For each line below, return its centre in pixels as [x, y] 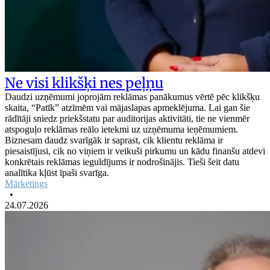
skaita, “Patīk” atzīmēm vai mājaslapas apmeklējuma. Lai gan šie [127, 107]
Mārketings [26, 183]
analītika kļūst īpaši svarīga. [57, 172]
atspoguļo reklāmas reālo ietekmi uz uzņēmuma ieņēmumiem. [121, 129]
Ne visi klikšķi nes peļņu [84, 83]
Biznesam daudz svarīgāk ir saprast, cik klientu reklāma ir [114, 140]
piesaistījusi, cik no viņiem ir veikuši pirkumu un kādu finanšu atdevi [135, 151]
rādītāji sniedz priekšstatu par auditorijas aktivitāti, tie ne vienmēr [127, 118]
